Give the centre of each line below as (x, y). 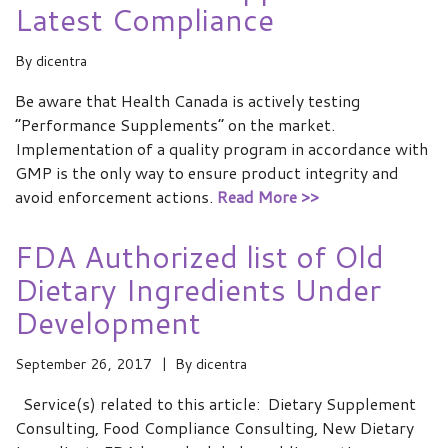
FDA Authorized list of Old (199, 256)
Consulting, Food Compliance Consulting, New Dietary (214, 427)
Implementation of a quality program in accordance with (221, 148)
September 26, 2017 (83, 364)
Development (108, 322)
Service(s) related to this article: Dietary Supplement (215, 403)
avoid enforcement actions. (116, 196)
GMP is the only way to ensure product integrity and (207, 172)
